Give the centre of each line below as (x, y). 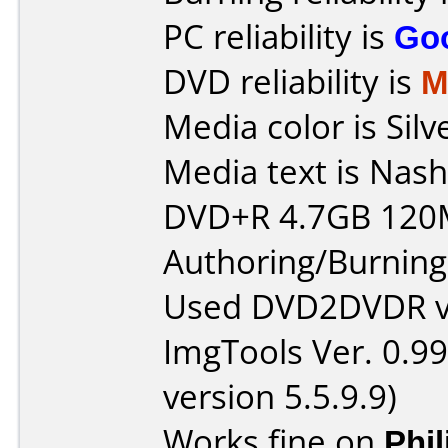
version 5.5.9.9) (280, 396)
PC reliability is (278, 36)
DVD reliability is (292, 81)
